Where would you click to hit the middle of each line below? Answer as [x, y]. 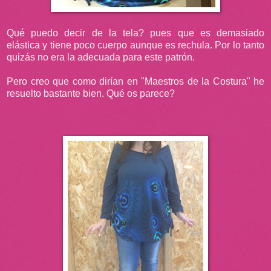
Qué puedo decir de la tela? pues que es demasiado [135, 33]
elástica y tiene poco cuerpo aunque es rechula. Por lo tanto [135, 45]
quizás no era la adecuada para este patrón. [101, 57]
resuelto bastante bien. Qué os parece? [91, 93]
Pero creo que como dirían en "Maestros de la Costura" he [135, 81]
